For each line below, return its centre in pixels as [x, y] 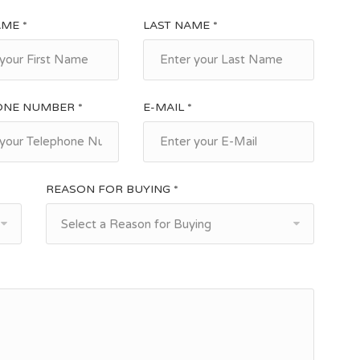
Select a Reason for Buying [137, 224]
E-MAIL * [168, 107]
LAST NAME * [181, 25]
